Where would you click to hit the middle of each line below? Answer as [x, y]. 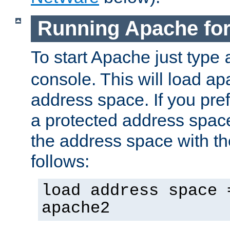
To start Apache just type [128, 57]
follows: [60, 161]
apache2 [76, 208]
